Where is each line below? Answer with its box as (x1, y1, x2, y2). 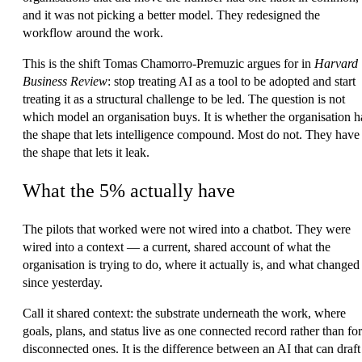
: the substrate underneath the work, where (130, 306, 346, 321)
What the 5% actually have (23, 180, 235, 202)
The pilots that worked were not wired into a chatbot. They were (23, 222, 351, 237)
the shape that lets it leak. (23, 145, 149, 160)
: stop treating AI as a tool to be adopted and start (107, 74, 356, 89)
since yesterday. (23, 276, 103, 290)
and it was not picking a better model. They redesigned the (23, 8, 320, 23)
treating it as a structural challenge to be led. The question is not (23, 92, 345, 107)
